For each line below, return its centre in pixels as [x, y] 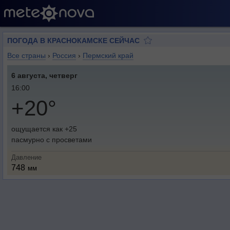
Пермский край [108, 55]
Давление [26, 157]
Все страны [26, 55]
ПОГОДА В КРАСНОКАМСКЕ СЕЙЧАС [73, 41]
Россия [64, 55]
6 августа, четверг [44, 75]
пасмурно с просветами [52, 140]
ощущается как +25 [44, 129]
